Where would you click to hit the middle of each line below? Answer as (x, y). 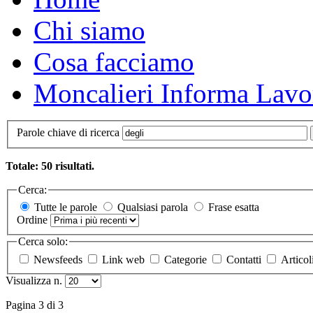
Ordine (34, 220)
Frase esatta (234, 208)
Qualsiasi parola (153, 208)
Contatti (245, 259)
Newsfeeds (59, 259)
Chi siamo (89, 30)
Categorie (187, 259)
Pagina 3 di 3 (35, 305)
